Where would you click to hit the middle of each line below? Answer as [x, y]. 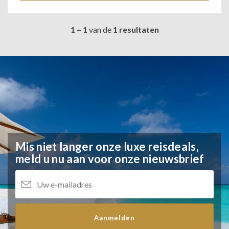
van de [100, 29]
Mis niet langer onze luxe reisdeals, [107, 146]
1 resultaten [136, 29]
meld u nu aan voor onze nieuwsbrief [110, 159]
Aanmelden [114, 218]
